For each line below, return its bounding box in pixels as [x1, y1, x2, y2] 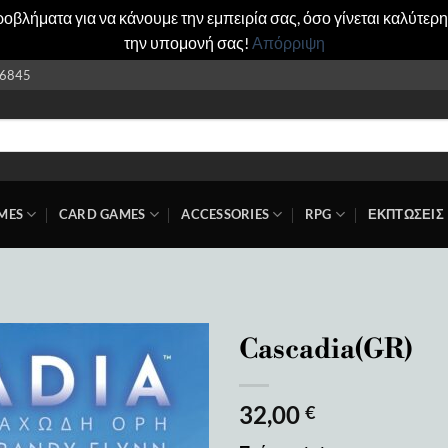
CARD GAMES [58, 206, 146, 222]
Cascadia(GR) [239, 333, 412, 367]
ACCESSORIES [181, 206, 270, 222]
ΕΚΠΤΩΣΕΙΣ [367, 206, 444, 222]
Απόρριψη [251, 33, 325, 52]
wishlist [146, 400, 194, 418]
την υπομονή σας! [123, 33, 252, 52]
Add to [149, 382, 191, 400]
